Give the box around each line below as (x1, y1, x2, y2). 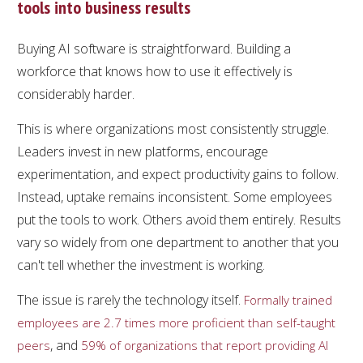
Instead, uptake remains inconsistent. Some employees (17, 187, 332, 206)
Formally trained (244, 291, 332, 308)
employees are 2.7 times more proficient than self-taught (17, 314, 335, 331)
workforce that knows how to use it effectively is (17, 62, 293, 80)
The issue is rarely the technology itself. (17, 290, 244, 309)
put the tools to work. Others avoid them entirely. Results (17, 210, 341, 228)
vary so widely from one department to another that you (17, 233, 339, 251)
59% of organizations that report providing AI (81, 336, 328, 353)
